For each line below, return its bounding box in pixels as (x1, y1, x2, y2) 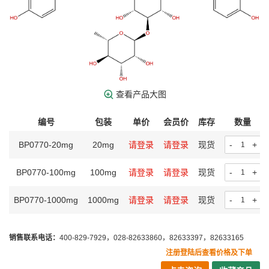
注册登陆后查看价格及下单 (166, 249, 252, 258)
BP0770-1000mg (14, 195, 78, 205)
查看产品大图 (115, 89, 166, 100)
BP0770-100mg (16, 168, 76, 178)
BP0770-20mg (19, 140, 73, 150)
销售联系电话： (9, 234, 59, 243)
